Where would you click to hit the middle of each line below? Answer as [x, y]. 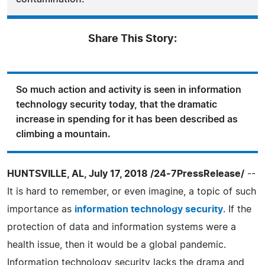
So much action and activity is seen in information [129, 90]
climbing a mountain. [63, 134]
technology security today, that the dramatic [117, 104]
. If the [237, 209]
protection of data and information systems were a [122, 227]
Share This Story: [132, 39]
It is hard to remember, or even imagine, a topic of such [132, 191]
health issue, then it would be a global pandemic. [117, 245]
